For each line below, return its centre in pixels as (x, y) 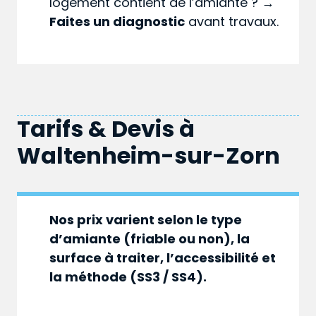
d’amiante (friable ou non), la (150, 239)
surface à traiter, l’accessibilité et (163, 258)
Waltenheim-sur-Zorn (148, 156)
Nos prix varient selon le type (146, 220)
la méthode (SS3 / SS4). (128, 277)
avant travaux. (232, 22)
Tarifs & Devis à (106, 129)
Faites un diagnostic (117, 22)
